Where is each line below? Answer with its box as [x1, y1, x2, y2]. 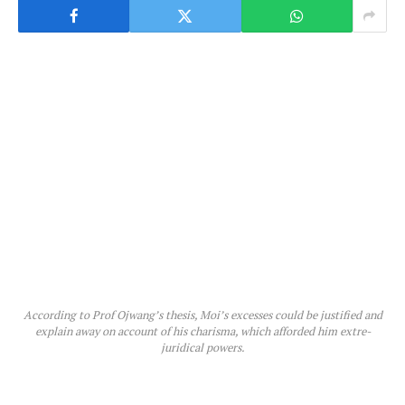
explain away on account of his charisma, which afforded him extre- [34, 323, 371, 339]
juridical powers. [160, 339, 245, 355]
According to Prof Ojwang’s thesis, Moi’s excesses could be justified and [23, 306, 382, 323]
